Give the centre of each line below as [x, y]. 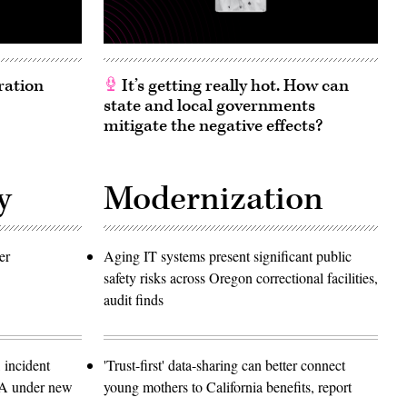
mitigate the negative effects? [213, 125]
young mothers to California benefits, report [228, 386]
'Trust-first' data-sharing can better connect [224, 364]
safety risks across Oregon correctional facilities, [241, 277]
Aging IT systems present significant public [228, 255]
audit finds [134, 299]
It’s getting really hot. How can [233, 85]
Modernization [213, 199]
